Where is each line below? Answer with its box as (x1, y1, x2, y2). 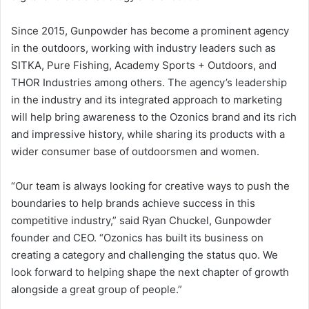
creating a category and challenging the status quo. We (11, 248, 278, 262)
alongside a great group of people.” (11, 283, 182, 297)
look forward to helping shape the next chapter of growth (11, 266, 289, 279)
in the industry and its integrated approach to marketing (11, 93, 282, 107)
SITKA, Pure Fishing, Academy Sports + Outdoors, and (11, 59, 277, 72)
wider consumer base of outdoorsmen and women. (11, 145, 262, 159)
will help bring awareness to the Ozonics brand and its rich (11, 110, 297, 124)
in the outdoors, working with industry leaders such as (11, 41, 276, 55)
